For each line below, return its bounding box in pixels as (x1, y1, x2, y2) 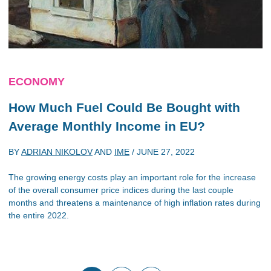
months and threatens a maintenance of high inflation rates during (8, 198, 261, 207)
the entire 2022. (8, 211, 69, 220)
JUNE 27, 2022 (137, 147, 195, 157)
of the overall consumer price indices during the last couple (8, 185, 233, 195)
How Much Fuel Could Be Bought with (8, 100, 240, 114)
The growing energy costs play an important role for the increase (8, 172, 256, 182)
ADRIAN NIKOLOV (21, 147, 93, 157)
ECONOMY (8, 75, 65, 88)
